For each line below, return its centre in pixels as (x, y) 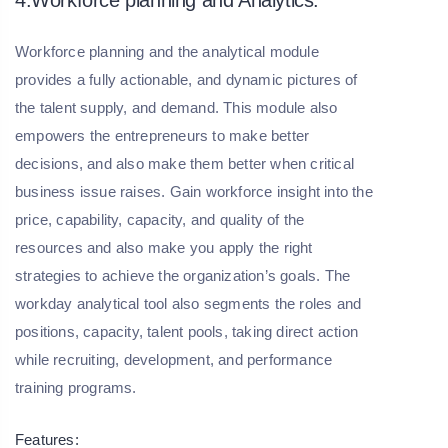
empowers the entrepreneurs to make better (162, 135)
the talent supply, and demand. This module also (176, 107)
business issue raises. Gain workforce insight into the (194, 191)
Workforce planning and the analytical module (167, 51)
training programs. (78, 387)
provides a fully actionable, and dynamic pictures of (186, 79)
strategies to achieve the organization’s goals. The (183, 275)
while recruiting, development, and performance (174, 359)
